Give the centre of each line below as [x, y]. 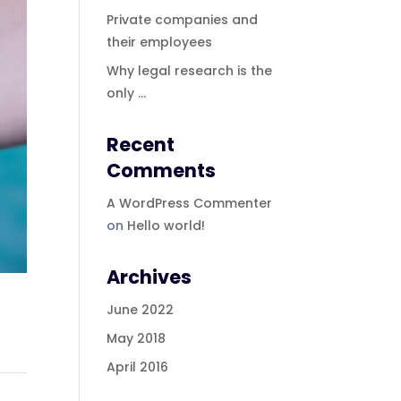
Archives [149, 277]
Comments [162, 171]
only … [127, 93]
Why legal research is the [190, 71]
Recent [141, 145]
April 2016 [138, 367]
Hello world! [166, 226]
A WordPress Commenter [190, 203]
